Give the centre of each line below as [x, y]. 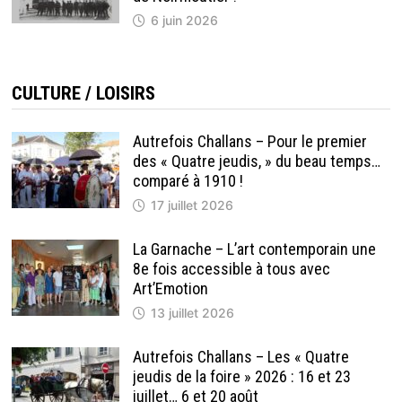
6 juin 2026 [184, 21]
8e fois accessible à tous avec [231, 269]
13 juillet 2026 [192, 313]
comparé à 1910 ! [188, 181]
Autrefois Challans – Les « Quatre [240, 357]
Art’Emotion [170, 289]
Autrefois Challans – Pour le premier [249, 142]
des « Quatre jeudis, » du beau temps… [256, 162]
